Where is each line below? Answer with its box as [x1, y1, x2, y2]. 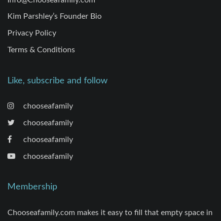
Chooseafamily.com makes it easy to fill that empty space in [7, 208, 213, 217]
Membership [7, 183, 57, 191]
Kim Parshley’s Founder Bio [7, 12, 102, 21]
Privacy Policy [7, 29, 56, 37]
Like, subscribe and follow [7, 76, 108, 85]
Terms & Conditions [7, 46, 75, 54]
